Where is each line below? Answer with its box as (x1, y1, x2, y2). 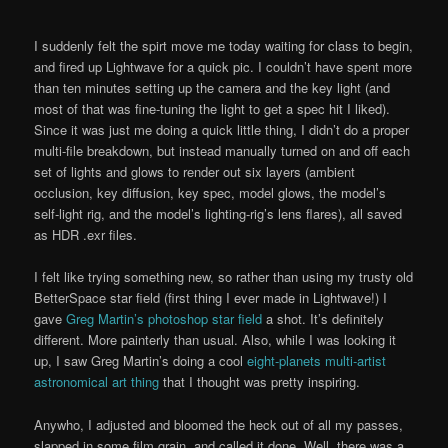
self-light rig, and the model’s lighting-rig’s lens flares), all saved (34, 204, 403, 224)
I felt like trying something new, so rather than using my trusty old (34, 267, 414, 287)
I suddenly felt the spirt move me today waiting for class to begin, (34, 36, 414, 56)
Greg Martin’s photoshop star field (66, 309, 263, 329)
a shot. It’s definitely (262, 309, 385, 329)
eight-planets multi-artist (247, 351, 387, 371)
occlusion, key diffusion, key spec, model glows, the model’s (34, 183, 387, 203)
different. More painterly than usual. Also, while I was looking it (34, 330, 397, 350)
